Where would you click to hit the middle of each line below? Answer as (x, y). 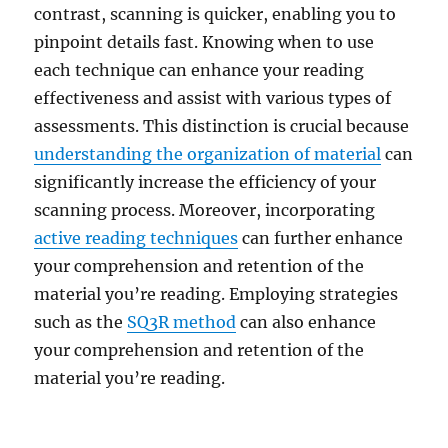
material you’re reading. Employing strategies (216, 293)
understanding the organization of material (208, 153)
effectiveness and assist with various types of (213, 97)
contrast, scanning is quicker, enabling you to (215, 13)
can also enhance (306, 321)
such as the (81, 321)
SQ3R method (182, 321)
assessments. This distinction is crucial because (222, 125)
